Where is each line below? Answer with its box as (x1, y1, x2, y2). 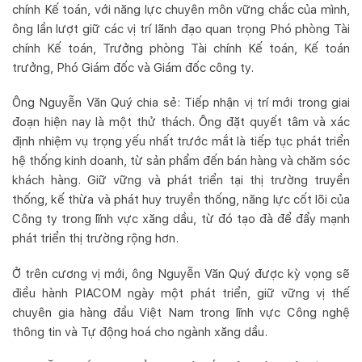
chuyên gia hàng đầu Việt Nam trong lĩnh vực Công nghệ (12, 305, 350, 320)
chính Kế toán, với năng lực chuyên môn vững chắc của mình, (12, 2, 350, 17)
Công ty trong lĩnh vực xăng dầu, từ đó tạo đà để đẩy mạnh (12, 212, 350, 227)
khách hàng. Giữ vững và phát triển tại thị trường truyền (12, 173, 350, 188)
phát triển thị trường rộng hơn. (12, 231, 179, 246)
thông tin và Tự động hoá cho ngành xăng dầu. (12, 324, 267, 339)
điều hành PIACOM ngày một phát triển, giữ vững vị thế (12, 285, 350, 301)
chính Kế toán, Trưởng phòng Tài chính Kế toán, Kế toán (12, 40, 350, 56)
